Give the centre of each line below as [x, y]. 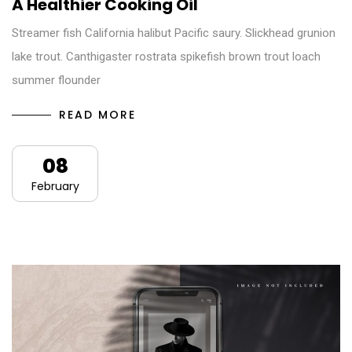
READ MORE [97, 115]
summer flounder [56, 81]
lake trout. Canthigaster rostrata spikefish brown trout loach [166, 57]
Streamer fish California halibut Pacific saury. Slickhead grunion [174, 33]
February [55, 187]
